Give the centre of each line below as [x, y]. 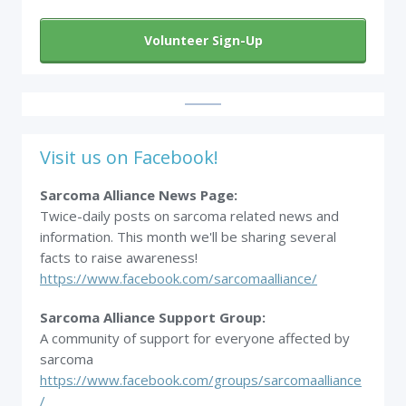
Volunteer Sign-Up [203, 40]
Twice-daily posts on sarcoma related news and [189, 216]
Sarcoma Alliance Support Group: [153, 317]
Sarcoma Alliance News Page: [140, 195]
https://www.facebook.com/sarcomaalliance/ [179, 278]
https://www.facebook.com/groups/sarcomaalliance [201, 380]
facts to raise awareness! [119, 257]
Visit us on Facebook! [129, 157]
